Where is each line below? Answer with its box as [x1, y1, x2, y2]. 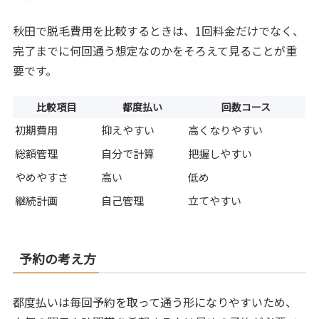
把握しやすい [188, 146, 253, 162]
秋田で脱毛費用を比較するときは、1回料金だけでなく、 [13, 21, 305, 39]
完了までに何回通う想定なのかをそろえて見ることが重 [13, 41, 298, 59]
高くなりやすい [188, 122, 263, 138]
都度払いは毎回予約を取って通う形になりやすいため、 [13, 293, 298, 311]
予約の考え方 [19, 249, 97, 268]
